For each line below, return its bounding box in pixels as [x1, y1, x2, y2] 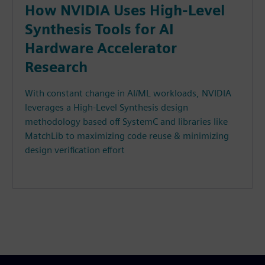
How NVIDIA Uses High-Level [25, 2, 225, 20]
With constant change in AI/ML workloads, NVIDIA [25, 88, 232, 99]
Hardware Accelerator [25, 40, 177, 57]
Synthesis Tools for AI [25, 21, 174, 38]
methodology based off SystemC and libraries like [25, 116, 228, 128]
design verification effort [25, 144, 125, 156]
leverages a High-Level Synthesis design [25, 102, 189, 114]
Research [25, 59, 88, 76]
